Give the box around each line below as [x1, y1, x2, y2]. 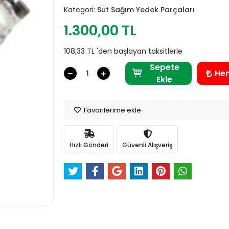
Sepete [149, 61, 179, 73]
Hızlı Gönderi [70, 140, 109, 149]
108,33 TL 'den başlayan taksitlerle [64, 46, 183, 56]
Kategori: [64, 5, 98, 15]
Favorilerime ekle [82, 105, 142, 115]
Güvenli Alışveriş [122, 140, 173, 149]
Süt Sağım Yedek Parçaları [97, 5, 195, 15]
